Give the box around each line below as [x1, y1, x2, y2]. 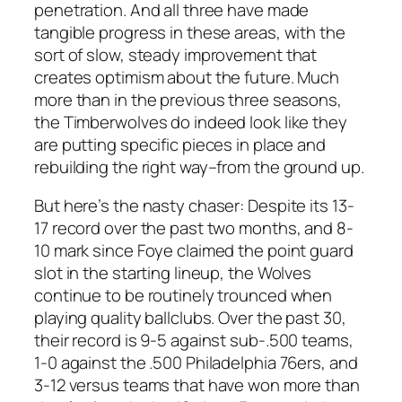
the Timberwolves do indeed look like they [34, 109, 347, 134]
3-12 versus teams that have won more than [34, 373, 360, 398]
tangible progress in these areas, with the [34, 20, 345, 44]
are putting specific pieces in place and [34, 132, 326, 156]
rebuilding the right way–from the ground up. [34, 154, 364, 179]
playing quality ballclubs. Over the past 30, [34, 306, 346, 330]
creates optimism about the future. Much [34, 65, 340, 89]
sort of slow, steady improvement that [34, 42, 318, 66]
